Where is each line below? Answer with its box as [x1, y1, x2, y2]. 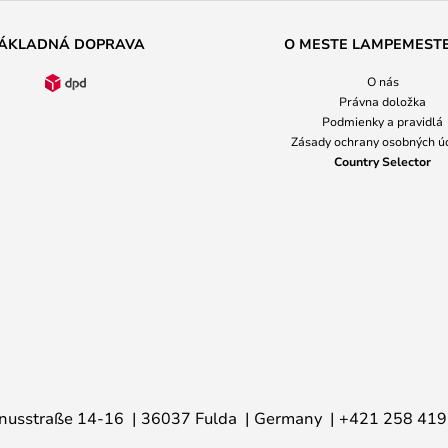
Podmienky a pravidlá [322, 113, 443, 129]
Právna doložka [339, 93, 426, 109]
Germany [254, 407, 322, 428]
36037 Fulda [141, 407, 237, 428]
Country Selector [334, 153, 431, 169]
